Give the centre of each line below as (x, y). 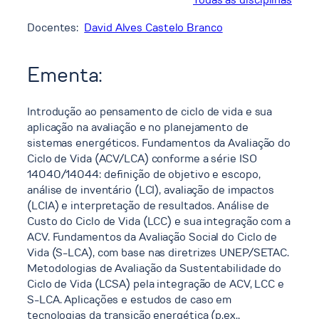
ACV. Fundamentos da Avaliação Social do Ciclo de (152, 236)
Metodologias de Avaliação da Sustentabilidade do (155, 268)
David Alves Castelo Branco (153, 27)
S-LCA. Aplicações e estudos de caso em (130, 299)
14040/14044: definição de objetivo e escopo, (144, 174)
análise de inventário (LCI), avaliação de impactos (151, 189)
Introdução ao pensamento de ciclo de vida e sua (150, 111)
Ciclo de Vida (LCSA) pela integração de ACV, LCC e (156, 283)
